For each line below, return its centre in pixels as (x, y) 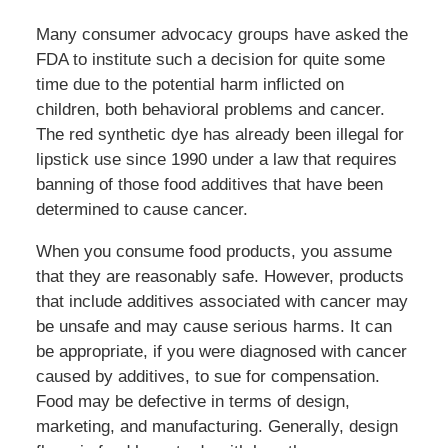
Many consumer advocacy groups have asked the (221, 35)
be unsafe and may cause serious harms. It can (213, 327)
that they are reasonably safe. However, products (219, 277)
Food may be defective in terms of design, (192, 402)
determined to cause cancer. (141, 210)
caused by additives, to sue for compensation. (207, 377)
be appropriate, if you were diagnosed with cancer (221, 352)
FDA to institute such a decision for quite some (210, 60)
